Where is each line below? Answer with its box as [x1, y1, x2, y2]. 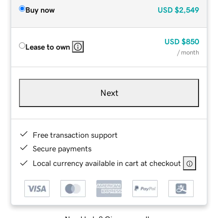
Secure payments [33, 144, 92, 152]
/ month [177, 49, 199, 55]
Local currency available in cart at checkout [33, 159, 182, 167]
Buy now [25, 5, 55, 14]
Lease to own [25, 42, 71, 51]
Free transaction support [33, 130, 118, 139]
